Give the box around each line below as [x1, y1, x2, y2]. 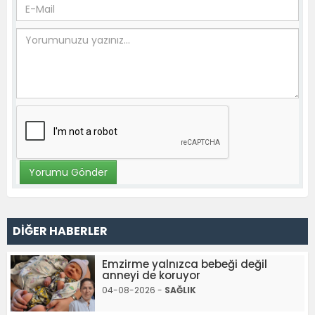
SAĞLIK [165, 284, 196, 296]
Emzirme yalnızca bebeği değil [102, 257, 267, 271]
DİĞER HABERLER [13, 223, 108, 239]
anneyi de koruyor [102, 268, 200, 283]
